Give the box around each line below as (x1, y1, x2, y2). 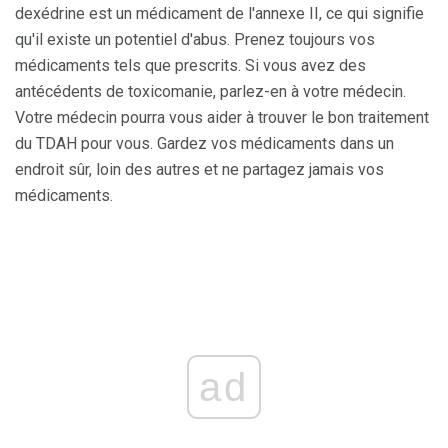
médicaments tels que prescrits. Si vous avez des (15, 55, 366, 75)
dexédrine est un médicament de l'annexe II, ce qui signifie (15, 3, 424, 23)
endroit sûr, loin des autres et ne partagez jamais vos (15, 159, 384, 179)
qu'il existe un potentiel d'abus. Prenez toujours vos (15, 29, 375, 49)
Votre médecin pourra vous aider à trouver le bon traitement (15, 107, 429, 127)
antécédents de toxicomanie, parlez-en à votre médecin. (15, 81, 406, 101)
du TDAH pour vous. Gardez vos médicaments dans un (15, 133, 394, 153)
